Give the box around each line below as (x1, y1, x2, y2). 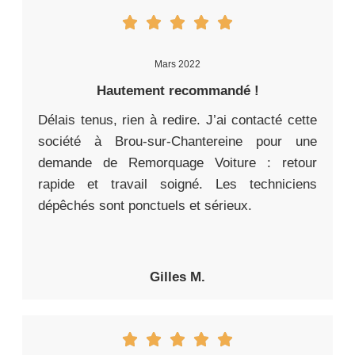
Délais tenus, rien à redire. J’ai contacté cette (38, 112, 317, 128)
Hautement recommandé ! (96, 82, 259, 98)
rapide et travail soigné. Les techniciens (38, 176, 317, 192)
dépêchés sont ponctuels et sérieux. (38, 197, 252, 213)
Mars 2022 (155, 58, 200, 70)
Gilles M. (150, 269, 205, 284)
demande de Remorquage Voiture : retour (38, 155, 317, 170)
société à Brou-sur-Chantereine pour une (38, 133, 317, 149)
